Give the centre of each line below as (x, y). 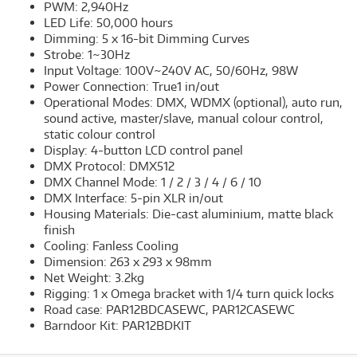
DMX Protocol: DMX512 (109, 166)
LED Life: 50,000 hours (108, 23)
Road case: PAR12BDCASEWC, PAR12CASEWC (169, 310)
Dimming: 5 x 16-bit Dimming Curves (147, 39)
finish (59, 230)
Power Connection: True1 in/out (131, 86)
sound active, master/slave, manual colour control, (184, 118)
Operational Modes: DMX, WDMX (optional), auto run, (193, 102)
